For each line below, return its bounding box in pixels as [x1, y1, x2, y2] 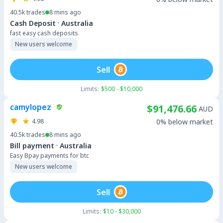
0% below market [156, 117, 213, 126]
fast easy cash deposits [10, 29, 78, 37]
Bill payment [10, 140, 54, 150]
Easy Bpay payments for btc [10, 151, 89, 160]
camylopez [10, 102, 51, 112]
